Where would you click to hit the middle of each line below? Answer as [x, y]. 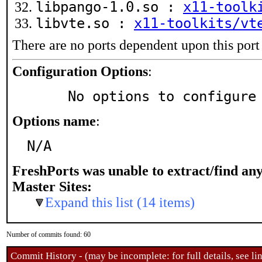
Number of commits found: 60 [49, 235]
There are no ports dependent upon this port [136, 45]
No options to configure [162, 96]
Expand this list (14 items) [120, 202]
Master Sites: [52, 187]
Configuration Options [80, 71]
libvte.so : [85, 23]
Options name [54, 121]
